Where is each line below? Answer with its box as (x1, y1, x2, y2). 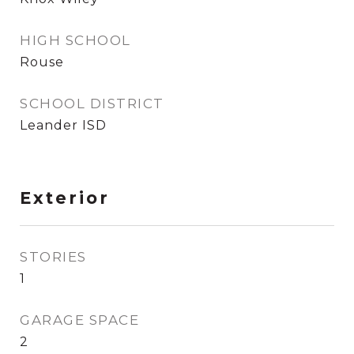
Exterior (20, 188, 110, 208)
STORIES (20, 249, 87, 265)
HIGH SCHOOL (20, 32, 131, 48)
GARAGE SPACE (20, 312, 139, 328)
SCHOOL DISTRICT (20, 96, 164, 111)
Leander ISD (20, 118, 107, 133)
